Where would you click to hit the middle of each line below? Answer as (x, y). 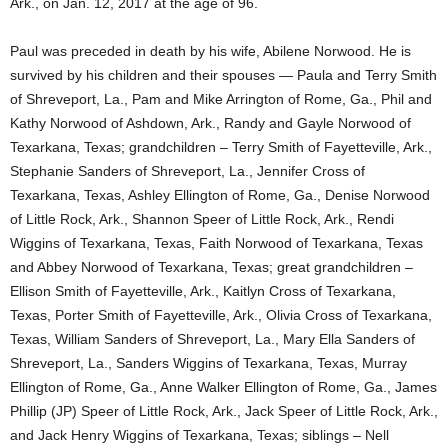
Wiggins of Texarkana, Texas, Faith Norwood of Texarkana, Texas (216, 243)
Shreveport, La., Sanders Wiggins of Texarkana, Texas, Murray (208, 363)
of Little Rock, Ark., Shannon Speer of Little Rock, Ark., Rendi (202, 219)
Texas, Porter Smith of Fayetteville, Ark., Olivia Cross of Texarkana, (221, 315)
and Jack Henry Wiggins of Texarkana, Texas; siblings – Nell (199, 435)
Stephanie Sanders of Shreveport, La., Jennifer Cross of (187, 171)
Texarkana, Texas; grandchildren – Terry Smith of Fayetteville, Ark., (221, 147)
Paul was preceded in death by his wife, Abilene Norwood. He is (210, 51)
